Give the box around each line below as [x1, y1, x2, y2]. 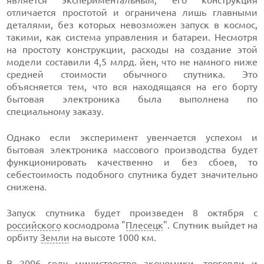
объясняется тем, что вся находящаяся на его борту [6, 81, 258, 92]
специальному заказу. [6, 106, 104, 117]
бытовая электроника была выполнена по [6, 94, 258, 104]
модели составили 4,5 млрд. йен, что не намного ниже [6, 57, 258, 67]
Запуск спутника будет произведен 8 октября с [6, 207, 258, 218]
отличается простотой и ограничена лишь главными [6, 7, 258, 18]
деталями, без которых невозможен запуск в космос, [6, 19, 258, 30]
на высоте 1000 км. [70, 232, 157, 243]
